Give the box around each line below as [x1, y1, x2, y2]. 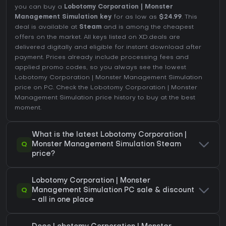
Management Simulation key [15, 14, 111, 21]
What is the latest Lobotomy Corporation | [32, 132, 187, 139]
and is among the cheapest [101, 24, 194, 31]
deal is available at [15, 24, 79, 31]
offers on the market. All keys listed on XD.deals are [15, 34, 180, 41]
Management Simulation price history [15, 95, 136, 101]
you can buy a [15, 4, 64, 11]
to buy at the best [136, 95, 195, 101]
